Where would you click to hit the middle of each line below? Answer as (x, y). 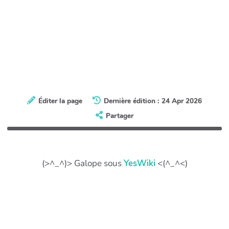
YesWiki (139, 164)
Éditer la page (60, 101)
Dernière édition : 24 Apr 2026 (153, 101)
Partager (120, 116)
